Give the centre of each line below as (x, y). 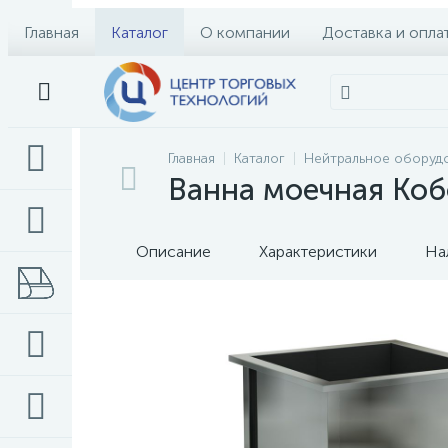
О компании (245, 32)
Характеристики (318, 251)
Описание (173, 251)
